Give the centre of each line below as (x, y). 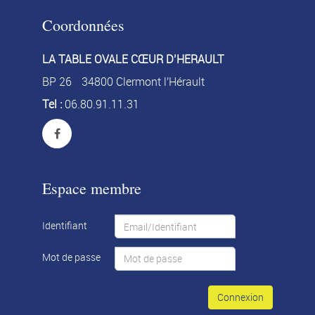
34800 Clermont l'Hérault (143, 82)
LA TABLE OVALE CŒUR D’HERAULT (133, 59)
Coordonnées (83, 25)
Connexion (240, 297)
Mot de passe (71, 257)
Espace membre (92, 188)
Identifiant (65, 225)
